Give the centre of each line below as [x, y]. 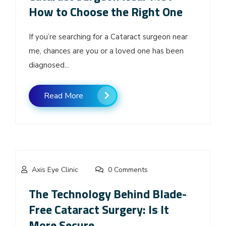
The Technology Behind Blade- [108, 193]
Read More [64, 96]
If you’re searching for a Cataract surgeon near [108, 37]
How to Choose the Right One [106, 11]
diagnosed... [49, 65]
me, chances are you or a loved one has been [106, 51]
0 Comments [127, 169]
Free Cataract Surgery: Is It [99, 209]
